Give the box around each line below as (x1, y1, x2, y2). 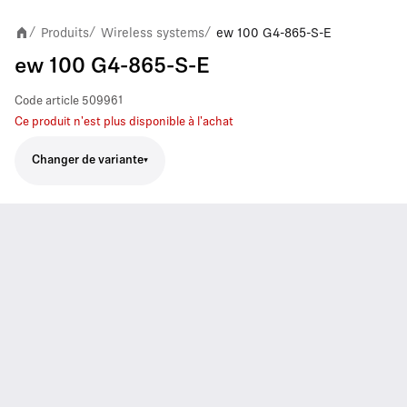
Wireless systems (101, 25, 204, 40)
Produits (41, 25, 89, 40)
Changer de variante (32, 154, 144, 166)
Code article (15, 94, 79, 107)
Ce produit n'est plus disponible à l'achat (15, 115, 233, 128)
